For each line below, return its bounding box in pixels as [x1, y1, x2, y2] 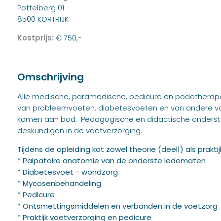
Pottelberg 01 [17, 2, 64, 13]
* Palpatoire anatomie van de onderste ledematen [17, 155, 206, 166]
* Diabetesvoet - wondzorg [17, 166, 118, 177]
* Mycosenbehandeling [17, 178, 101, 188]
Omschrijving [17, 70, 84, 84]
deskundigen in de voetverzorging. [17, 125, 142, 136]
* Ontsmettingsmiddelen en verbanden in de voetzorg [17, 200, 218, 211]
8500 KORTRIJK [17, 13, 69, 24]
